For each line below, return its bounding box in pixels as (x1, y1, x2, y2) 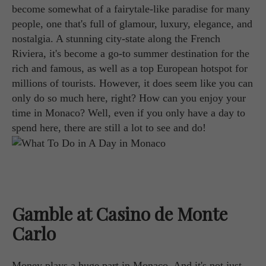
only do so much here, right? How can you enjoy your (12, 92, 246, 104)
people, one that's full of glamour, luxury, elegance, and (12, 18, 252, 30)
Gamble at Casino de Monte (12, 202, 227, 226)
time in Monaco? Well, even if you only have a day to (12, 107, 245, 119)
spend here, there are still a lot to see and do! (12, 122, 206, 134)
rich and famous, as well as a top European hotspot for (12, 62, 248, 74)
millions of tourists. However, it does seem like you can (12, 77, 253, 89)
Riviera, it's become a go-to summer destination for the (12, 47, 249, 59)
